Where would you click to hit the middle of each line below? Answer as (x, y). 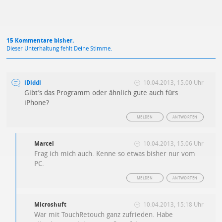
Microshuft (51, 204)
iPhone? (37, 103)
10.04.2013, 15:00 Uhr (173, 83)
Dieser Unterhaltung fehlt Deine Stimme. (59, 48)
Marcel (44, 143)
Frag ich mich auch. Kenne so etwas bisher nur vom (115, 154)
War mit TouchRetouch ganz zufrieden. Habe (104, 215)
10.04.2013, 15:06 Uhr (173, 143)
